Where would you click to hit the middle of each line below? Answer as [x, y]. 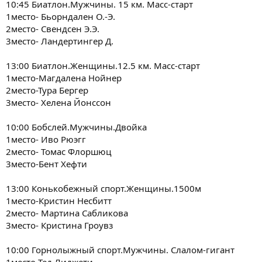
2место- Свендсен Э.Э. [53, 28]
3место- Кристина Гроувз [59, 225]
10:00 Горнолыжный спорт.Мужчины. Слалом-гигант [120, 249]
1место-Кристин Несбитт [59, 200]
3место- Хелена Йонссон [58, 102]
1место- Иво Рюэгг [46, 139]
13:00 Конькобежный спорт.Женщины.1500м [104, 188]
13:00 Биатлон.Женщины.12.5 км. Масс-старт [103, 65]
